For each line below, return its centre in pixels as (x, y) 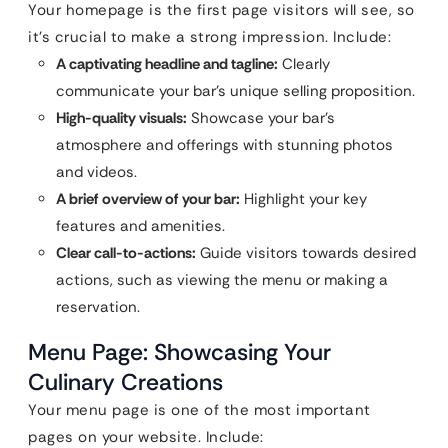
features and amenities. (140, 225)
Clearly (304, 63)
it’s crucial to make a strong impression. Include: (209, 36)
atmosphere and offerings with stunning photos (224, 144)
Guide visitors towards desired (306, 252)
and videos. (96, 171)
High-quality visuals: (121, 117)
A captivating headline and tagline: (167, 63)
